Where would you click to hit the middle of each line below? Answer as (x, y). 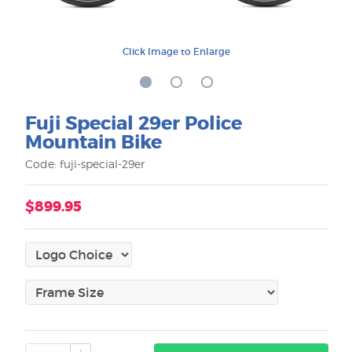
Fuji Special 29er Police (134, 124)
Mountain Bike (93, 143)
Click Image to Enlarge (177, 52)
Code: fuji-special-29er (85, 164)
